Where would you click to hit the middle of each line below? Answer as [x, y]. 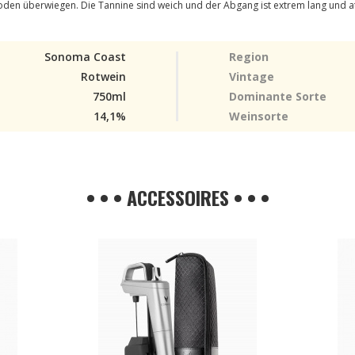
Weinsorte [259, 116]
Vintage [252, 76]
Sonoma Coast [85, 57]
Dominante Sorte [278, 96]
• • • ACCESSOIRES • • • [177, 197]
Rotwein [103, 76]
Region [249, 57]
